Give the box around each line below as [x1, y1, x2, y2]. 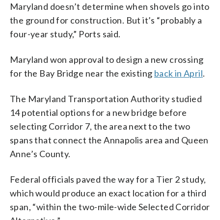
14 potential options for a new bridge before [10, 107, 187, 118]
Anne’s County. [10, 148, 71, 160]
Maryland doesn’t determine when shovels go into [10, 1, 210, 12]
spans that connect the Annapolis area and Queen [10, 135, 209, 146]
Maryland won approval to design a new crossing [10, 54, 204, 65]
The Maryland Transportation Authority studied [10, 93, 202, 105]
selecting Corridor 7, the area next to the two [10, 121, 191, 132]
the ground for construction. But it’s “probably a [10, 15, 202, 26]
